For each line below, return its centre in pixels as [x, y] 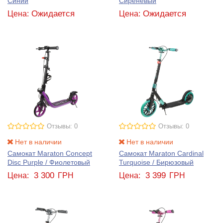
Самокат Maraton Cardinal [161, 154]
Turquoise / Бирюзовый [156, 163]
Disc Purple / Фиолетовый [49, 163]
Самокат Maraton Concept [50, 154]
